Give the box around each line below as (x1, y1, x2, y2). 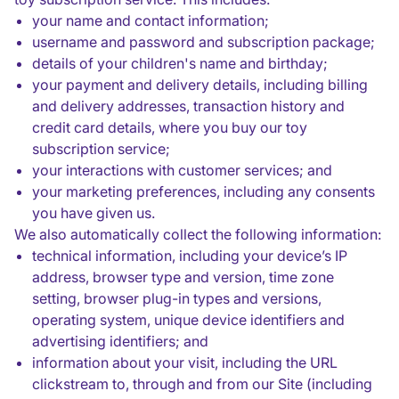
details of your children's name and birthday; (32, 54, 328, 72)
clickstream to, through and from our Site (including (32, 375, 372, 393)
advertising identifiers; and (32, 332, 208, 350)
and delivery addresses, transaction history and (32, 97, 345, 115)
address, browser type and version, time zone (32, 268, 334, 286)
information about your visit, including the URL (32, 354, 338, 371)
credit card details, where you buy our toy (32, 118, 307, 136)
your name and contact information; (32, 12, 269, 29)
